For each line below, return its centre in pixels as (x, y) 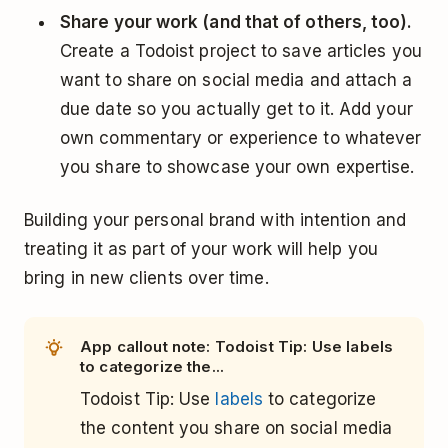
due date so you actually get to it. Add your (236, 108)
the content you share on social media (236, 427)
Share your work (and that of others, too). (236, 21)
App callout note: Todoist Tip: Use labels (237, 346)
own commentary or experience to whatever (241, 137)
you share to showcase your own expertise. (240, 166)
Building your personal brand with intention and (215, 219)
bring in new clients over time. (146, 277)
